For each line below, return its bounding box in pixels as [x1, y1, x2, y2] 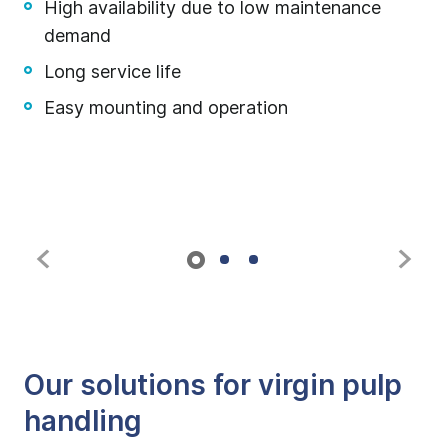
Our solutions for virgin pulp [24, 367, 402, 402]
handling [24, 403, 142, 438]
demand [44, 24, 111, 46]
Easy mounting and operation [44, 96, 288, 118]
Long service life [44, 60, 181, 82]
